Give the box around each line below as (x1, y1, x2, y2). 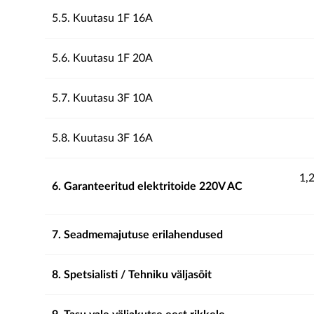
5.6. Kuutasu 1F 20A (52, 53, 153, 64)
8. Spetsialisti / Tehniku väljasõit (52, 269, 212, 280)
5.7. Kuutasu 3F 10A (52, 93, 153, 104)
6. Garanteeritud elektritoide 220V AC (52, 181, 243, 192)
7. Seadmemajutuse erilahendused (52, 229, 223, 240)
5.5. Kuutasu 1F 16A (52, 13, 153, 24)
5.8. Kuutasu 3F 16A (52, 132, 153, 144)
